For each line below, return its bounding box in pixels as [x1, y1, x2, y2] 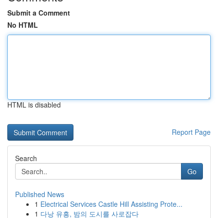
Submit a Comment [7, 8, 70, 18]
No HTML [7, 20, 38, 30]
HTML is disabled [7, 100, 61, 109]
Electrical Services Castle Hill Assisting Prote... [40, 199, 182, 209]
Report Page [172, 127, 211, 137]
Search [15, 153, 37, 163]
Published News [15, 189, 64, 199]
